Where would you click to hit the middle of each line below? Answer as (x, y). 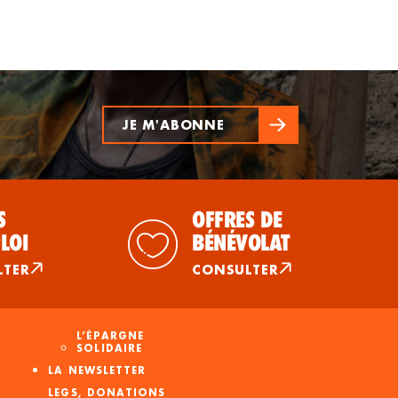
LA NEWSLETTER (97, 371)
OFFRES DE (237, 220)
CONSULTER (235, 270)
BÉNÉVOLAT (241, 243)
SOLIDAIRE (109, 349)
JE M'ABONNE (173, 124)
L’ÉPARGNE (110, 336)
